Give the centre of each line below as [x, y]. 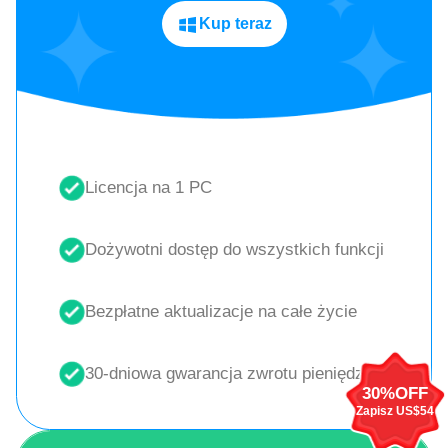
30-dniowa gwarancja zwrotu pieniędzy [228, 373]
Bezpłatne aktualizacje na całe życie [220, 311]
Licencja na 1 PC [148, 187]
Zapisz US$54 [395, 411]
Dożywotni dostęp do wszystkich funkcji [234, 249]
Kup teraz [235, 24]
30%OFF [395, 394]
